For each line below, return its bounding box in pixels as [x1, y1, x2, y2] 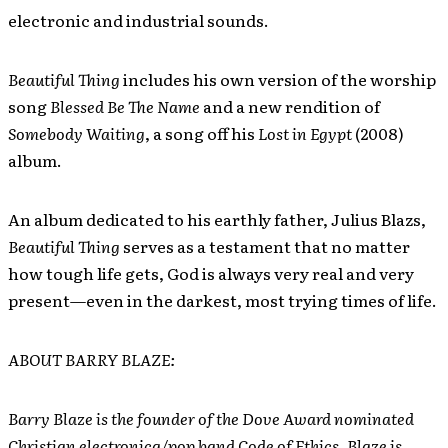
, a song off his [145, 121, 258, 145]
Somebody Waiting [8, 121, 145, 145]
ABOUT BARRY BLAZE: [8, 347, 175, 371]
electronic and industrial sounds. [8, 8, 269, 32]
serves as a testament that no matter [120, 234, 410, 258]
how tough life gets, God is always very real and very [8, 261, 414, 285]
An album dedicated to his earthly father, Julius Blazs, [8, 207, 426, 231]
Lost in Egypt [258, 121, 355, 145]
